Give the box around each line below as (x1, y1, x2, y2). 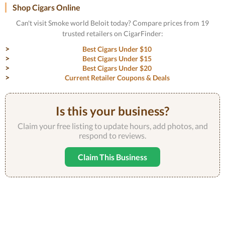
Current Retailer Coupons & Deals (64, 73, 170, 82)
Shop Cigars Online (13, 3, 80, 12)
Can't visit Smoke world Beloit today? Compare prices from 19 (16, 19, 209, 27)
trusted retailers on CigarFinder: (62, 29, 163, 38)
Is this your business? (56, 103, 169, 118)
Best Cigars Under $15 (82, 54, 152, 63)
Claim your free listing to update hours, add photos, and (17, 121, 208, 131)
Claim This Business (78, 152, 147, 162)
